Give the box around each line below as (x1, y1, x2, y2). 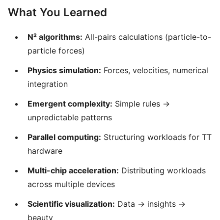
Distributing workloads (119, 165, 206, 175)
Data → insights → (115, 198, 186, 209)
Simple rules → (112, 98, 170, 109)
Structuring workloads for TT (101, 132, 212, 142)
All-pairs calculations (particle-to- (82, 31, 211, 42)
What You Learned (8, 5, 107, 19)
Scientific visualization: (27, 198, 115, 209)
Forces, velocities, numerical (101, 65, 208, 75)
